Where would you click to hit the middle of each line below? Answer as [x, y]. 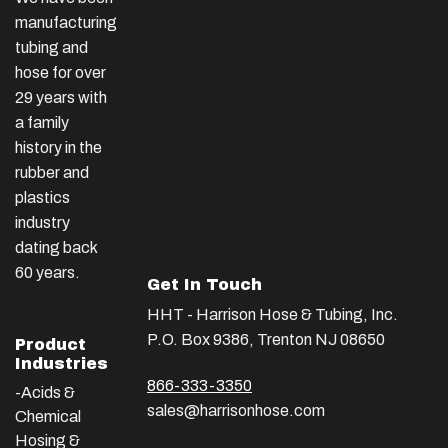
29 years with [61, 97]
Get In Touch [204, 285]
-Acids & [45, 393]
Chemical [48, 417]
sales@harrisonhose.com [236, 410]
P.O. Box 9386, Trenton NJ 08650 [266, 340]
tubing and [51, 47]
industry [42, 222]
